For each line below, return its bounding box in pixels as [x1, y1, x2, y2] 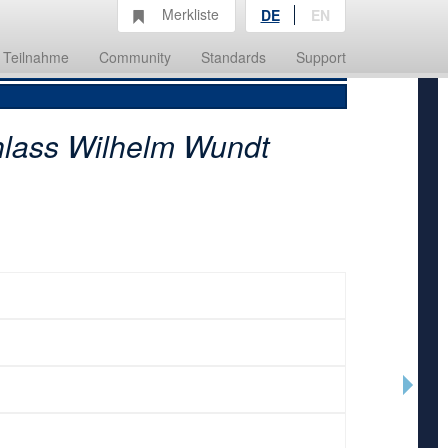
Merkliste [162, 3, 219, 24]
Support [296, 47, 346, 67]
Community [99, 47, 171, 67]
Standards [201, 47, 266, 67]
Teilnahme [3, 47, 69, 67]
